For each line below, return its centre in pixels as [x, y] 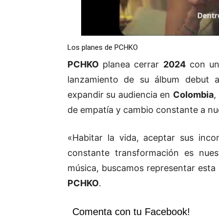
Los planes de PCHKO [103, 48]
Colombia [193, 95]
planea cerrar [131, 65]
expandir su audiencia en [120, 95]
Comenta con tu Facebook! [131, 212]
